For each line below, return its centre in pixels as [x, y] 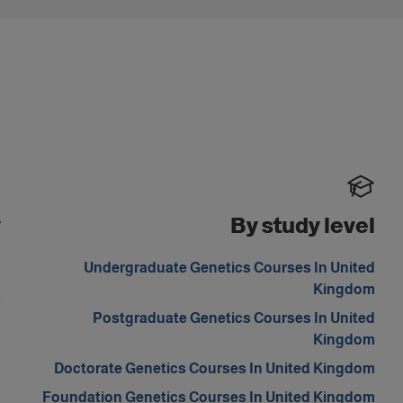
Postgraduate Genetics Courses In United [233, 318]
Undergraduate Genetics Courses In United [229, 268]
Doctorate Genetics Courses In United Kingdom [214, 368]
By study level [302, 225]
